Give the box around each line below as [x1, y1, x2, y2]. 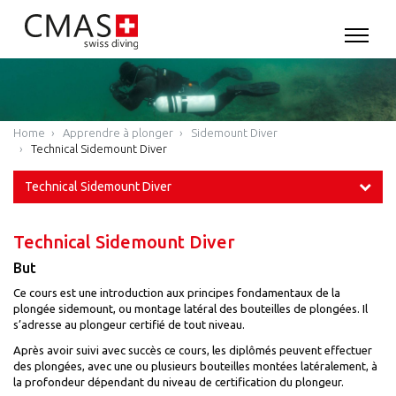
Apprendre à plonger [63, 126, 173, 139]
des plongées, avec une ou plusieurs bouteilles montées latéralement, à [13, 359, 377, 372]
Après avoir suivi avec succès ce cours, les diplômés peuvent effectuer [13, 343, 372, 356]
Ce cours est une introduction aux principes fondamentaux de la [13, 286, 340, 300]
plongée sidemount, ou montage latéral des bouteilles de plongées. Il [13, 302, 368, 316]
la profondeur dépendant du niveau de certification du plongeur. [13, 375, 344, 388]
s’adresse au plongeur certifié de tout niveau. [13, 318, 245, 331]
